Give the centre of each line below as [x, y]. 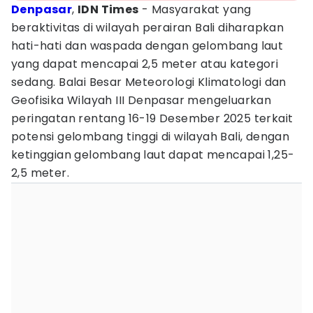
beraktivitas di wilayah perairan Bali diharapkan [148, 28]
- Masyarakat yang [195, 9]
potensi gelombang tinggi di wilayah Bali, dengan [151, 137]
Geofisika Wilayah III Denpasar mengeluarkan [141, 100]
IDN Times [108, 9]
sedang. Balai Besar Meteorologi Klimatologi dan [149, 82]
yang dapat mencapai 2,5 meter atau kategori [145, 64]
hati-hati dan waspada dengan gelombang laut [147, 46]
